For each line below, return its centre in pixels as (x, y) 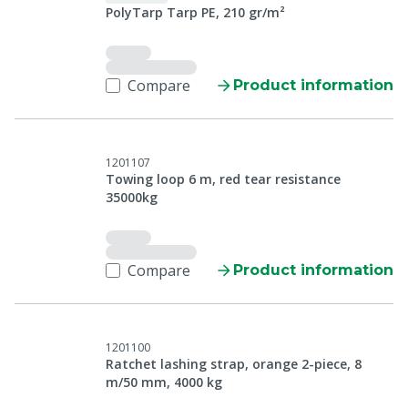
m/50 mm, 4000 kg (164, 382)
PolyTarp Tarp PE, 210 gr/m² (195, 12)
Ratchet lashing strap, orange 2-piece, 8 (234, 364)
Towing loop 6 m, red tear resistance (223, 179)
